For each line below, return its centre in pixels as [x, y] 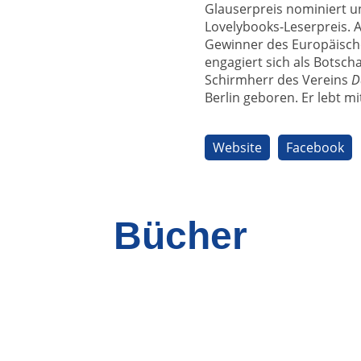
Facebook [315, 147]
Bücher [180, 235]
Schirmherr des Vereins [278, 79]
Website [237, 147]
